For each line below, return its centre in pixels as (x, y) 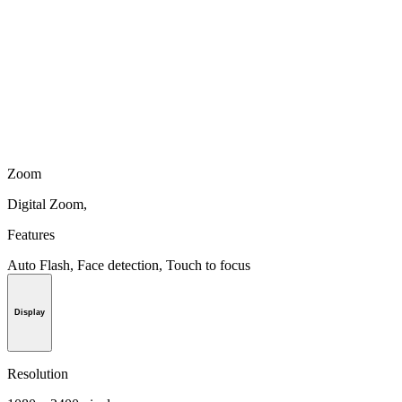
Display (30, 313)
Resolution (38, 374)
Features (31, 234)
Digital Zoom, (47, 204)
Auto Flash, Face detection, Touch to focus (129, 265)
